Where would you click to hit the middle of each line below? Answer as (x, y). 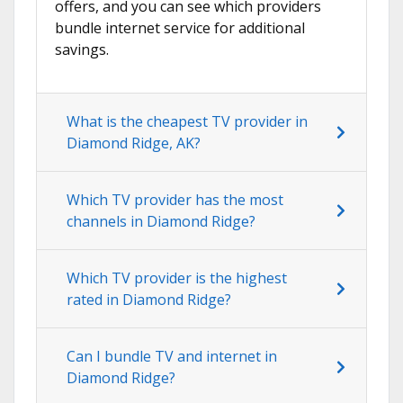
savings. (82, 50)
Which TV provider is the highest (177, 278)
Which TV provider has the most (175, 200)
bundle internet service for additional (180, 28)
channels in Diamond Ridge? (161, 222)
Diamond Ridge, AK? (134, 143)
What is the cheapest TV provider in (187, 122)
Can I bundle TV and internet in (172, 357)
